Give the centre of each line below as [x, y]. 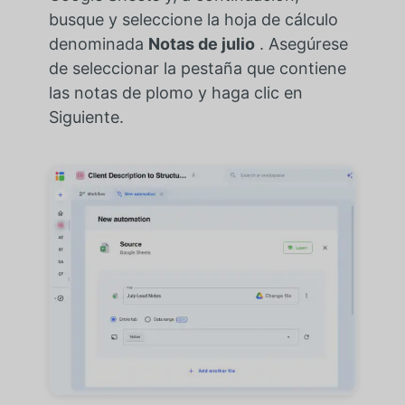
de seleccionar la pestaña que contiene [197, 68]
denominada [98, 43]
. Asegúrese [301, 43]
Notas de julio [201, 43]
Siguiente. [86, 117]
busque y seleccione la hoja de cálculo [193, 19]
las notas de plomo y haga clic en [175, 92]
